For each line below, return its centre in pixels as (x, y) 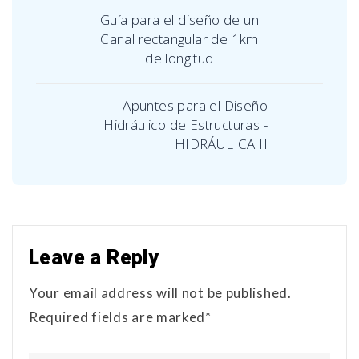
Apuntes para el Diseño (195, 105)
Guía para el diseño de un (179, 19)
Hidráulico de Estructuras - (186, 124)
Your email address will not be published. (160, 292)
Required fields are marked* (120, 317)
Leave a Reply (94, 257)
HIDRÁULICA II (221, 143)
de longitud (179, 58)
